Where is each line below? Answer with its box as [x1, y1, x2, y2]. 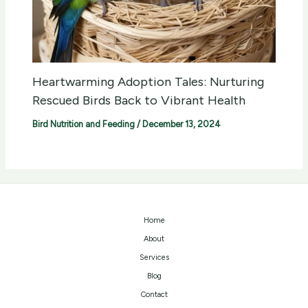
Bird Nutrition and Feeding [32, 119, 135, 130]
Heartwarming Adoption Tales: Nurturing [32, 74, 265, 90]
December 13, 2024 [142, 119, 221, 130]
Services [139, 253, 169, 262]
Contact [140, 290, 168, 299]
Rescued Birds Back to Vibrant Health [32, 93, 246, 109]
